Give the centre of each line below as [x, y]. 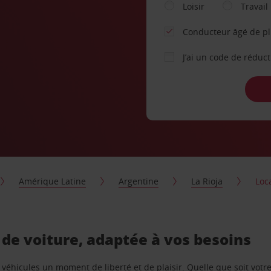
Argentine [139, 181]
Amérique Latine [53, 181]
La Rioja [207, 181]
